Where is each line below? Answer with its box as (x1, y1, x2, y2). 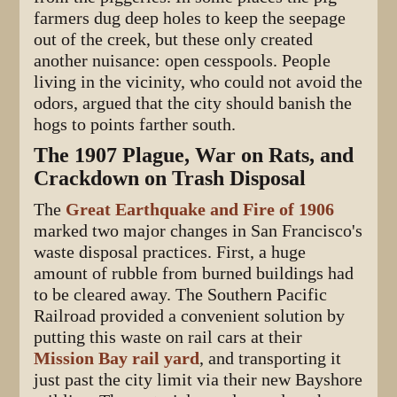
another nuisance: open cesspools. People (34, 50, 331, 71)
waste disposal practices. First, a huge (34, 241, 307, 262)
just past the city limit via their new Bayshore (34, 369, 363, 390)
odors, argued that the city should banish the (34, 92, 353, 113)
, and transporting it (199, 347, 342, 369)
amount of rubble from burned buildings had (34, 262, 354, 284)
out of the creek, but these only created (34, 28, 314, 50)
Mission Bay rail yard (34, 347, 200, 369)
